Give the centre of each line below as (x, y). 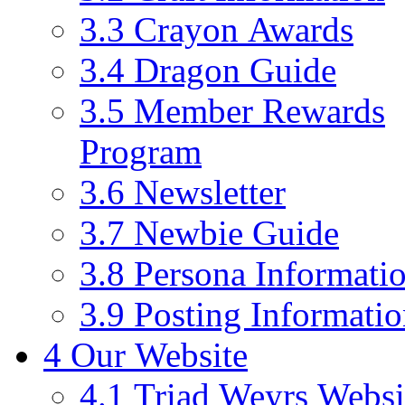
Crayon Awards (244, 29)
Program (141, 151)
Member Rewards (259, 110)
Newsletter (210, 192)
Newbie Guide (236, 232)
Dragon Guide (235, 70)
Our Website (159, 354)
